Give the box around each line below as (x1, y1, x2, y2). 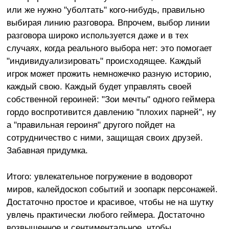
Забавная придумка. (6, 145, 88, 155)
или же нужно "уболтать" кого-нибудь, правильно (6, 4, 204, 15)
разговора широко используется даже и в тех (6, 30, 189, 40)
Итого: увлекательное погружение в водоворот (6, 171, 193, 181)
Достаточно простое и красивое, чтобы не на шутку (6, 196, 214, 207)
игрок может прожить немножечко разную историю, (6, 68, 212, 79)
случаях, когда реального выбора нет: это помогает (6, 42, 212, 53)
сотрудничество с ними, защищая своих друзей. (6, 132, 203, 143)
